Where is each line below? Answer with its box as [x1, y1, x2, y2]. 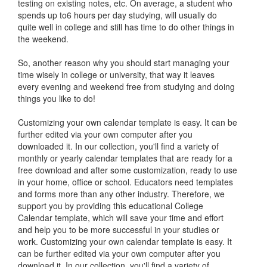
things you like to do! [18, 92, 95, 104]
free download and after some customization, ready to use [18, 163, 237, 176]
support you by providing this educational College [18, 199, 203, 212]
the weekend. [18, 32, 69, 45]
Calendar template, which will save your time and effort [18, 211, 223, 223]
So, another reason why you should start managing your [18, 56, 229, 69]
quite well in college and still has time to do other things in [18, 20, 234, 33]
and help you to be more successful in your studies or [18, 223, 219, 235]
